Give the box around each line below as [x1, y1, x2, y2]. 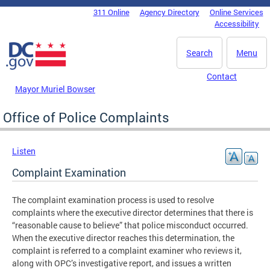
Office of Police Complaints [3, 108, 169, 126]
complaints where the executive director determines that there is [12, 206, 253, 218]
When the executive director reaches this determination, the [12, 231, 234, 243]
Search [186, 47, 213, 58]
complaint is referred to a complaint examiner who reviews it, [12, 244, 242, 256]
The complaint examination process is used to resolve [12, 193, 214, 206]
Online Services [209, 7, 263, 17]
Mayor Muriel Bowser [15, 83, 95, 95]
